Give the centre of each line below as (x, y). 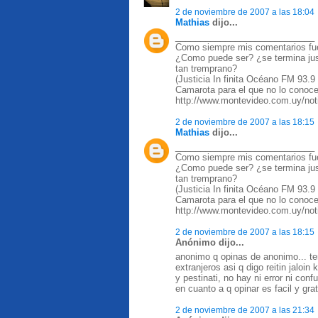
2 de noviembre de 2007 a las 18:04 (245, 12)
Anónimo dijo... (210, 242)
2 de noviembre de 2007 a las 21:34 (245, 310)
